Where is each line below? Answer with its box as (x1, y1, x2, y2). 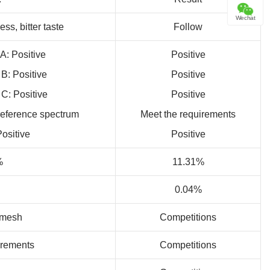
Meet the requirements (140, 108, 236, 119)
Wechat (235, 14, 256, 21)
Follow (174, 21, 202, 32)
